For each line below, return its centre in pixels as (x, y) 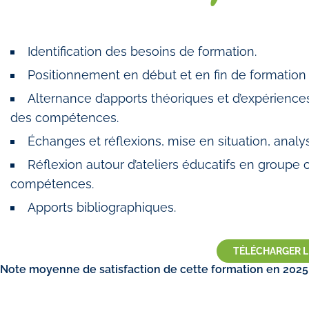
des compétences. (64, 118)
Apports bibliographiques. (101, 207)
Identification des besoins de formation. (142, 51)
